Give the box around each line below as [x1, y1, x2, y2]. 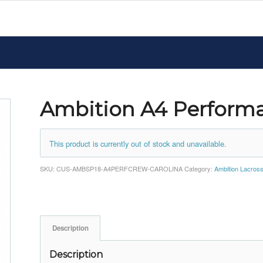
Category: [184, 163, 215, 173]
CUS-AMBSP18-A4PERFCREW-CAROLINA [56, 163, 183, 173]
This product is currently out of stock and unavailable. [49, 137, 227, 149]
